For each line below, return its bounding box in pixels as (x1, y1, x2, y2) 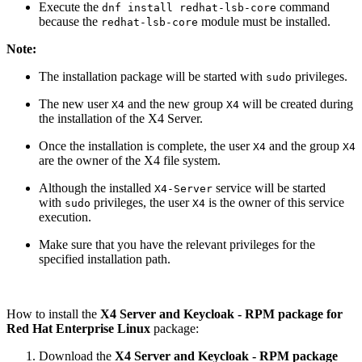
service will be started (213, 181, 326, 196)
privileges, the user (90, 196, 192, 210)
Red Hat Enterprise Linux (6, 322, 154, 336)
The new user (39, 97, 112, 112)
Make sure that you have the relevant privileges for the (39, 238, 315, 252)
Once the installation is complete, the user (39, 139, 253, 154)
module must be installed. (198, 15, 330, 29)
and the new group (124, 97, 226, 112)
